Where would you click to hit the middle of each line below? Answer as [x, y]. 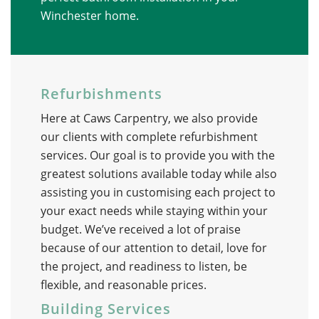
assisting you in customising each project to [158, 193]
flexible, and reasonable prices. [123, 285]
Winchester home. [91, 16]
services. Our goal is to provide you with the [157, 156]
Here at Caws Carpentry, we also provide [149, 119]
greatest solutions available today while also [158, 174]
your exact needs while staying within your [154, 211]
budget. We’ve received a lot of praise [140, 230]
